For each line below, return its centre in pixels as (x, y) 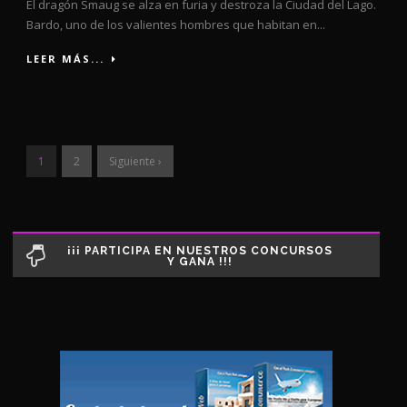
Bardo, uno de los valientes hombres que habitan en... (176, 24)
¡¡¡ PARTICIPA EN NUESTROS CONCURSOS (199, 250)
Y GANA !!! (199, 261)
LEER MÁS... (65, 58)
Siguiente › (135, 161)
